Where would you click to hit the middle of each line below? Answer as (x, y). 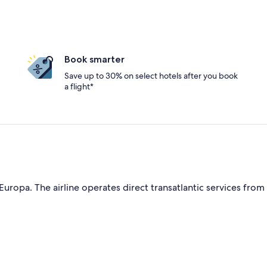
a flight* (79, 86)
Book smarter (94, 59)
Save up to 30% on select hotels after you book (151, 76)
